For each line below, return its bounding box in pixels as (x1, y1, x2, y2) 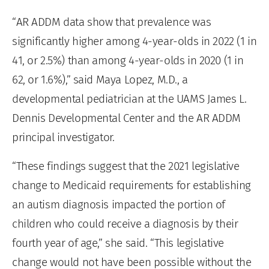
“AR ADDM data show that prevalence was (12, 14, 211, 29)
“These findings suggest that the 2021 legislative (12, 159, 240, 173)
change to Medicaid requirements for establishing (12, 178, 251, 192)
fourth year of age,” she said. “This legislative (12, 235, 224, 250)
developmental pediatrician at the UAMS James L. (12, 91, 247, 106)
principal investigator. (12, 130, 115, 144)
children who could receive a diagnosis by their (12, 216, 238, 231)
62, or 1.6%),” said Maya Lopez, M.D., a (12, 72, 188, 86)
